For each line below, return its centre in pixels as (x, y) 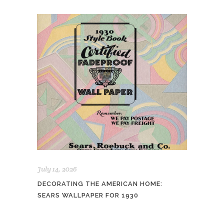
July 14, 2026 (57, 169)
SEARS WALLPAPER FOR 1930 (88, 195)
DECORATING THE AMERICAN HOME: (100, 183)
